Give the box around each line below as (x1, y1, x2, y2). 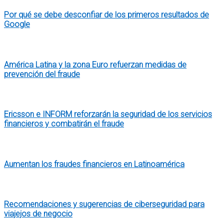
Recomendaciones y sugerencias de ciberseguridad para (4, 199, 204, 209)
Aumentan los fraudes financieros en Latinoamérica (4, 159, 184, 169)
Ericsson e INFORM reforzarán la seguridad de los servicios (4, 109, 212, 119)
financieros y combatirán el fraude (4, 119, 124, 129)
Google (4, 19, 30, 29)
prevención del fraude (4, 69, 80, 79)
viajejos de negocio (4, 209, 72, 219)
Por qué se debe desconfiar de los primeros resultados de (4, 10, 209, 20)
